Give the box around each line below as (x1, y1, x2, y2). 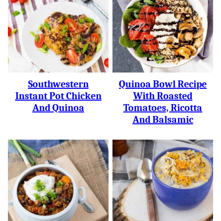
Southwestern (28, 78, 89, 90)
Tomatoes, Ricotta (123, 102, 202, 113)
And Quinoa (32, 102, 84, 113)
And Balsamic (132, 114, 193, 125)
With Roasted (133, 90, 192, 102)
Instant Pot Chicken (15, 90, 102, 102)
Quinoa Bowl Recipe (119, 78, 207, 90)
